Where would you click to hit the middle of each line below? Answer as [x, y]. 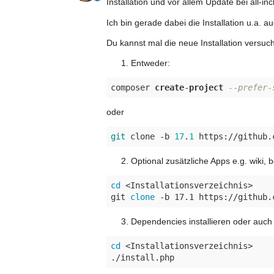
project [206, 87]
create [169, 87]
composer [133, 87]
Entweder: [150, 63]
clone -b [150, 136]
